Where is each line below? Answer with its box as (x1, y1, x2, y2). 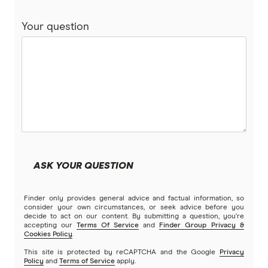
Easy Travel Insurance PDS (39, 103, 153, 113)
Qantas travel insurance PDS (39, 65, 163, 75)
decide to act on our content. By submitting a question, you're (24, 213, 244, 221)
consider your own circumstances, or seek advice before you (24, 204, 244, 212)
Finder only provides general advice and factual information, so (24, 195, 244, 203)
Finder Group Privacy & (159, 222, 244, 230)
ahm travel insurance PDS (39, 26, 150, 36)
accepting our (24, 222, 77, 230)
